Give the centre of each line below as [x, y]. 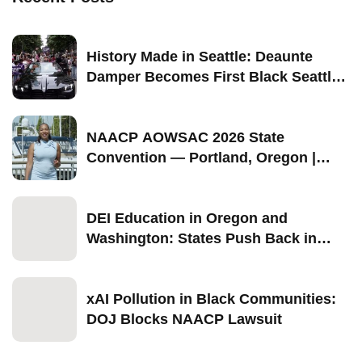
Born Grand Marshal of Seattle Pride [211, 97]
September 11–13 [146, 177]
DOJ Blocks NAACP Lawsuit [184, 319]
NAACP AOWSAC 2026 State [185, 137]
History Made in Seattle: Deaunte [200, 56]
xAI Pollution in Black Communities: [211, 299]
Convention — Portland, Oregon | [201, 157]
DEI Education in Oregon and [187, 218]
